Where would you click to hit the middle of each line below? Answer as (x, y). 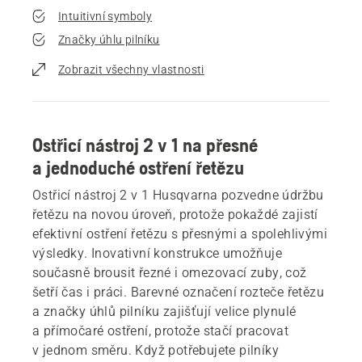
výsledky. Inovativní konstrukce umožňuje (157, 253)
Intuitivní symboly (105, 16)
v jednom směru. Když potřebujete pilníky (156, 350)
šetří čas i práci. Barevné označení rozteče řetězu (178, 292)
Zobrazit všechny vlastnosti (131, 69)
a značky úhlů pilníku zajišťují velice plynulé (164, 311)
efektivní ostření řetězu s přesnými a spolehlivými (180, 234)
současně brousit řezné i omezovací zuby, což (170, 272)
